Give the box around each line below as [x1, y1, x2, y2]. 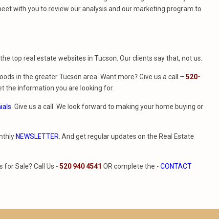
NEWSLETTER [16, 132, 59, 140]
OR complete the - [102, 162, 160, 170]
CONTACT [160, 162, 192, 170]
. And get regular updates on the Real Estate [59, 132, 194, 140]
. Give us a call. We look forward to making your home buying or [11, 103, 203, 110]
